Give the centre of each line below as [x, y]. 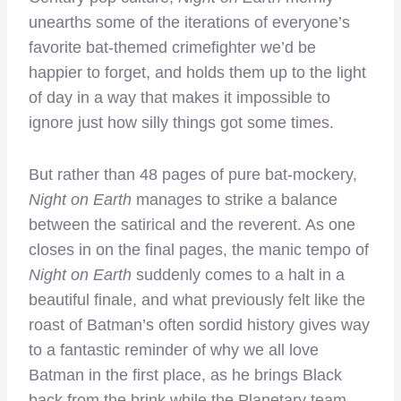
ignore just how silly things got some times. [181, 122]
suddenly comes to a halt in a [238, 274]
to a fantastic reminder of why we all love [174, 350]
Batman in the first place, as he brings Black [185, 375]
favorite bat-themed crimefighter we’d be [172, 47]
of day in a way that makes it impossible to [179, 97]
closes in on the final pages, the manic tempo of [199, 249]
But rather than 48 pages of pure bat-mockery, [193, 174]
